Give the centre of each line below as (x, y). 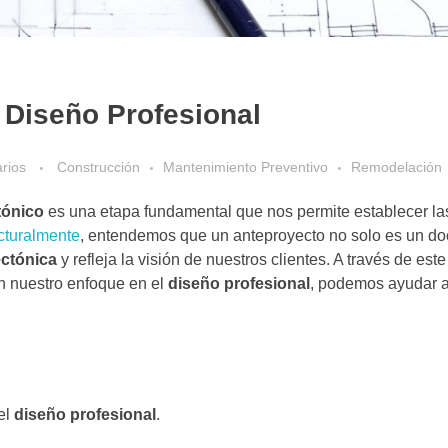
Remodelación (396, 166)
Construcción (98, 166)
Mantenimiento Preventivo (245, 166)
